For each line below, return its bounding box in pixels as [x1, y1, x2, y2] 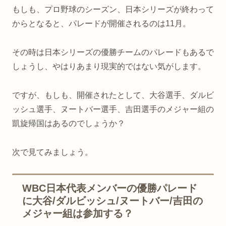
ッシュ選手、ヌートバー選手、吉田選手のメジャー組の [12, 104, 214, 114]
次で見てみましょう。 [12, 147, 93, 156]
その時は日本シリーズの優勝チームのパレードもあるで [12, 47, 214, 56]
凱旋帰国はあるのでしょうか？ [12, 119, 125, 128]
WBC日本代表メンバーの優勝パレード [22, 183, 197, 194]
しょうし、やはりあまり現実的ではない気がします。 [12, 62, 206, 71]
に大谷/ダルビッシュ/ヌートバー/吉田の [22, 195, 203, 207]
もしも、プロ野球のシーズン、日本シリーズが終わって [12, 5, 214, 14]
